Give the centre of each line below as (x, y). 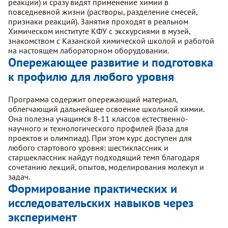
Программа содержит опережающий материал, (93, 99)
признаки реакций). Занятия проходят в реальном (98, 22)
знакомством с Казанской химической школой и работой (111, 41)
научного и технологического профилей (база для (98, 128)
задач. (19, 176)
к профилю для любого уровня (91, 77)
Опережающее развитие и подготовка (111, 63)
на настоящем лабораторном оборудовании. (89, 51)
